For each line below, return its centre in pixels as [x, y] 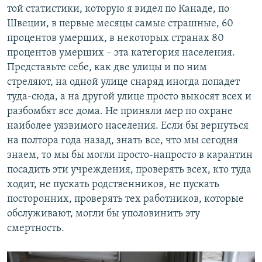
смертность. [36, 229]
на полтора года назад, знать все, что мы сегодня [123, 141]
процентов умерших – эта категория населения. [121, 53]
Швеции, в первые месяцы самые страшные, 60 [120, 24]
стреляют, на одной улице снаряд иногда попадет [123, 82]
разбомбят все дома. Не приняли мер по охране [120, 112]
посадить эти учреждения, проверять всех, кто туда [129, 170]
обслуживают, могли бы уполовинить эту [104, 214]
